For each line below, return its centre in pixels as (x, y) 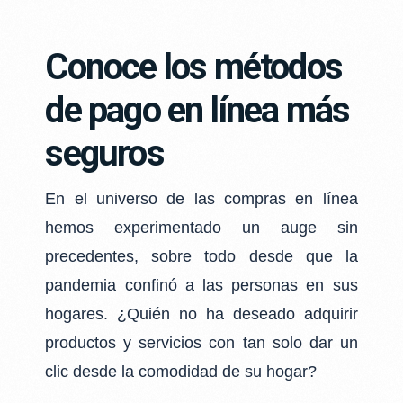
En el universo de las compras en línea (201, 199)
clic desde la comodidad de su (156, 372)
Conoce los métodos (193, 67)
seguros (104, 153)
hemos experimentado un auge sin (201, 228)
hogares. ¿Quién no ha (139, 314)
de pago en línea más (197, 110)
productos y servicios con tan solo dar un (201, 343)
